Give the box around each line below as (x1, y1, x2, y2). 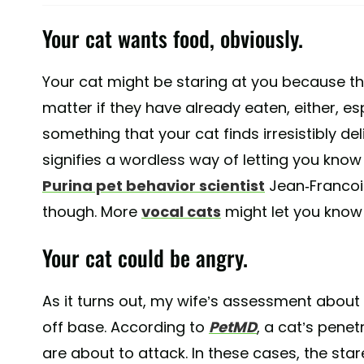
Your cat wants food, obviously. (42, 21, 303, 54)
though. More (42, 201, 141, 222)
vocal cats (141, 201, 221, 222)
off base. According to (42, 316, 209, 337)
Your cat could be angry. (42, 240, 248, 274)
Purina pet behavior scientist (42, 175, 265, 196)
